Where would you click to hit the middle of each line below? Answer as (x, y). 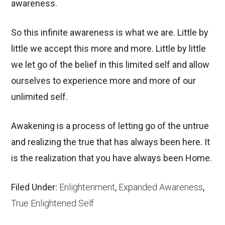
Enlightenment (87, 187)
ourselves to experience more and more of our (104, 80)
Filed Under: (35, 187)
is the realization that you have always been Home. (112, 158)
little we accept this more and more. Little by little (109, 48)
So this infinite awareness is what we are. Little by (110, 32)
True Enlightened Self (53, 203)
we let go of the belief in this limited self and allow (110, 64)
